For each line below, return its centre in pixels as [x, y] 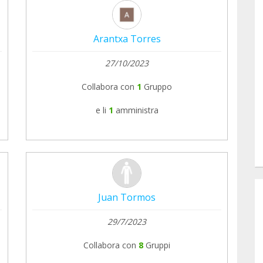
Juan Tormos [127, 197]
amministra [137, 110]
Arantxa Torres [127, 38]
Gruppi [158, 245]
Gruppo [158, 86]
